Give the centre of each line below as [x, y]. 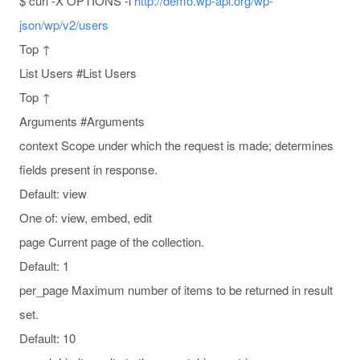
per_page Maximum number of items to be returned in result [176, 289]
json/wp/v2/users [64, 24]
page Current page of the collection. [112, 241]
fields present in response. [88, 169]
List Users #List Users [78, 72]
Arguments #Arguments [82, 121]
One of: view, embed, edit [86, 217]
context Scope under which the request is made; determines [176, 145]
